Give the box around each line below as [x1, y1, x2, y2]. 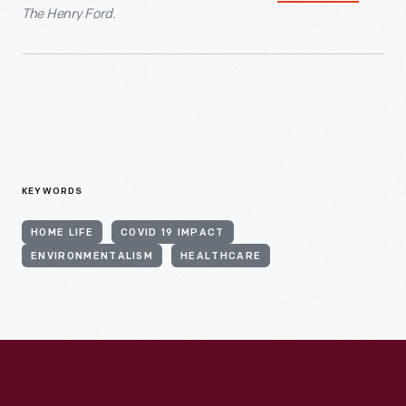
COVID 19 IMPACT [120, 227, 225, 238]
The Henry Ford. [22, 5, 116, 23]
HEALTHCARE [180, 251, 262, 262]
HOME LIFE [31, 227, 93, 238]
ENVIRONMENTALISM [31, 251, 154, 262]
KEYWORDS [22, 186, 83, 197]
